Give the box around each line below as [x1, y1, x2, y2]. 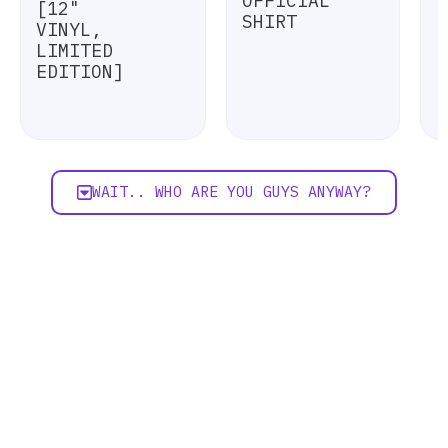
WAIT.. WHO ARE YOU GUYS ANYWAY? [92, 182, 371, 201]
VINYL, [36, 18, 102, 41]
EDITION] [36, 60, 124, 83]
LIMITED [36, 39, 113, 62]
